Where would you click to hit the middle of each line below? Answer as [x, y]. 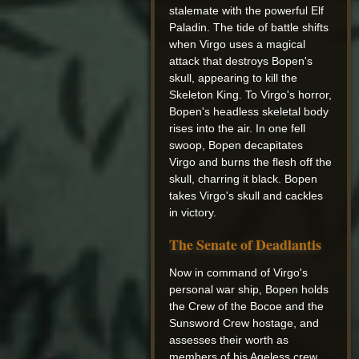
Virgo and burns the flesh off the [251, 162]
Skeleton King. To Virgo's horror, [251, 95]
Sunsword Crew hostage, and [244, 323]
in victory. [193, 213]
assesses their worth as [229, 340]
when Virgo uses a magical [238, 44]
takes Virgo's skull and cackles [246, 196]
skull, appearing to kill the [234, 78]
